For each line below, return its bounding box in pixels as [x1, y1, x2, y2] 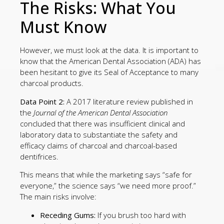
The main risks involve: [20, 191, 96, 202]
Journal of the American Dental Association [33, 107, 167, 117]
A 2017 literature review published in [64, 96, 193, 106]
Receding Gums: [40, 209, 95, 220]
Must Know [20, 16, 106, 38]
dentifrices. [20, 151, 58, 161]
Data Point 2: [20, 96, 64, 106]
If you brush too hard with [95, 209, 186, 220]
